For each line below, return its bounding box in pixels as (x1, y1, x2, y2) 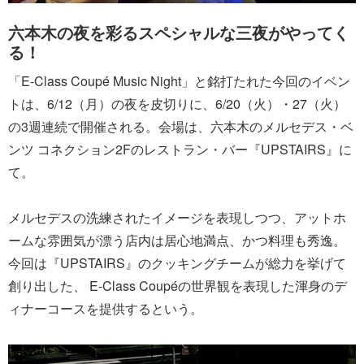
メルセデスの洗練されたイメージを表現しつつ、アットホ (8, 208, 346, 227)
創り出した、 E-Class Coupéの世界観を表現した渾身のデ (8, 276, 347, 295)
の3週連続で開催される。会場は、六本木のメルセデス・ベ (8, 117, 353, 136)
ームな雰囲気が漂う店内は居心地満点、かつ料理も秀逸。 (8, 231, 346, 249)
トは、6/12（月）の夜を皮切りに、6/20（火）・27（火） (8, 94, 346, 113)
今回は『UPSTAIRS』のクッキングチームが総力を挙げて (8, 253, 346, 272)
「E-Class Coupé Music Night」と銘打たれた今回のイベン (8, 71, 350, 90)
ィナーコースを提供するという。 (8, 299, 203, 318)
